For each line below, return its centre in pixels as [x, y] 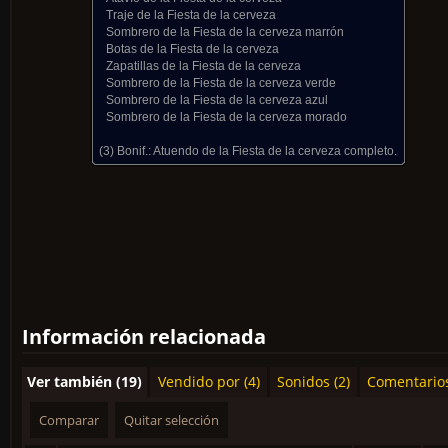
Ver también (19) [84, 381]
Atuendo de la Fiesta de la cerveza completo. [275, 151]
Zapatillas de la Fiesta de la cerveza [204, 66]
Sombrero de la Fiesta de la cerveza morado [227, 117]
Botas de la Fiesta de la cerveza [193, 49]
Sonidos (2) [313, 381]
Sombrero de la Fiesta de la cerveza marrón [225, 32]
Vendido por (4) [208, 381]
